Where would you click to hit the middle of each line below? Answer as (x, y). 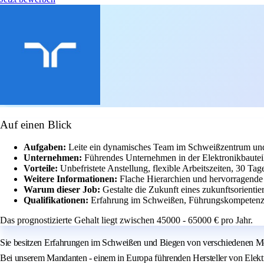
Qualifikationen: (57, 200)
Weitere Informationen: (72, 179)
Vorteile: (42, 169)
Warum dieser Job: (63, 190)
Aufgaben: (46, 147)
